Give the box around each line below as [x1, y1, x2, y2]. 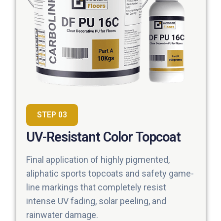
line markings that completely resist [26, 182, 166, 193]
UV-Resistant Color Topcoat [26, 129, 181, 146]
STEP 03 [37, 110, 67, 120]
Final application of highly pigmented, [26, 154, 170, 165]
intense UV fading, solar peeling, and [26, 196, 166, 207]
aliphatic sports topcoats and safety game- [26, 168, 194, 179]
